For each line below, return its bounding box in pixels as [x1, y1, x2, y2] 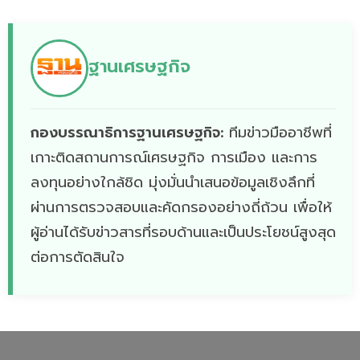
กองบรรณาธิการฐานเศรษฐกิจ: [31, 121, 223, 144]
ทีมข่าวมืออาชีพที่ [223, 121, 332, 144]
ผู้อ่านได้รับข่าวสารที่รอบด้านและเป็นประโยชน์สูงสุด [31, 220, 336, 243]
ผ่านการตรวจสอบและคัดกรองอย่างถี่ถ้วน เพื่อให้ [31, 195, 332, 219]
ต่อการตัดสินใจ [31, 245, 125, 268]
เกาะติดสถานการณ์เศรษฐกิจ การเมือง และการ [31, 145, 317, 169]
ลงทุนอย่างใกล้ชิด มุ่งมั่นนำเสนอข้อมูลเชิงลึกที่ [31, 170, 315, 194]
